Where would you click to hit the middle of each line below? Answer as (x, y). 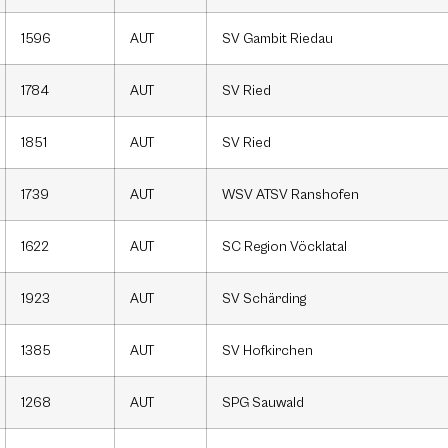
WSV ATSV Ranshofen (290, 195)
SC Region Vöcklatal (284, 247)
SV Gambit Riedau (277, 39)
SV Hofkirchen (267, 351)
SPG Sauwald (263, 403)
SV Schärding (264, 299)
